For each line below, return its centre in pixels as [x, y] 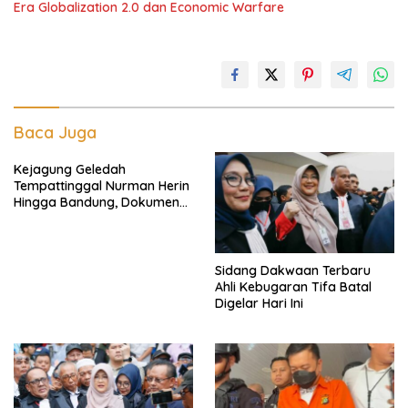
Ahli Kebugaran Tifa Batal [293, 286]
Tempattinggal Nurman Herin [102, 186]
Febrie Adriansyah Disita [87, 235]
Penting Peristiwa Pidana [88, 219]
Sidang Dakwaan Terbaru [293, 270]
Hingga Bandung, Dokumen [97, 202]
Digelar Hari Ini [259, 303]
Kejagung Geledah [70, 169]
